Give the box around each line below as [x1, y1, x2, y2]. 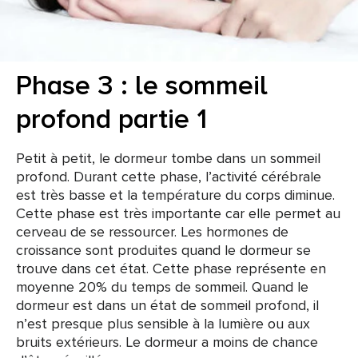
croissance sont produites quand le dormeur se [16, 241, 311, 259]
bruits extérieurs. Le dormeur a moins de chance [16, 332, 318, 351]
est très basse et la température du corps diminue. [16, 185, 335, 204]
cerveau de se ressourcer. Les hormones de [16, 222, 288, 241]
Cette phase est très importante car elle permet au [16, 204, 340, 222]
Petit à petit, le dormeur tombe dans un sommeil [16, 149, 320, 167]
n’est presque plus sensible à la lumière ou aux [16, 314, 310, 332]
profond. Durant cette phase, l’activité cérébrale [16, 167, 321, 185]
